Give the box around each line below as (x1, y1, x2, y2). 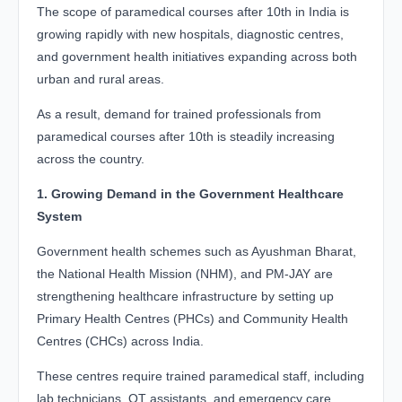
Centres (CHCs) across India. (37, 333, 204, 348)
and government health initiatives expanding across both (37, 48, 357, 64)
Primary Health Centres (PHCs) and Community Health (37, 310, 348, 326)
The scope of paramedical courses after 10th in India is (37, 4, 349, 19)
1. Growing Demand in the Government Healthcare (37, 186, 344, 201)
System (37, 208, 82, 223)
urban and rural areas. (37, 71, 164, 86)
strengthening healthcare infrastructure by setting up (37, 288, 334, 303)
